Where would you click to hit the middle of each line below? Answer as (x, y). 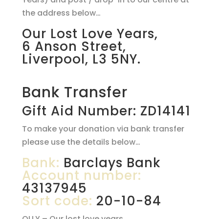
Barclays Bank (110, 163)
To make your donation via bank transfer (103, 129)
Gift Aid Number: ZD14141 (106, 111)
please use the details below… (81, 142)
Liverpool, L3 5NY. (81, 59)
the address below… (61, 13)
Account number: (81, 175)
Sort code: (57, 201)
